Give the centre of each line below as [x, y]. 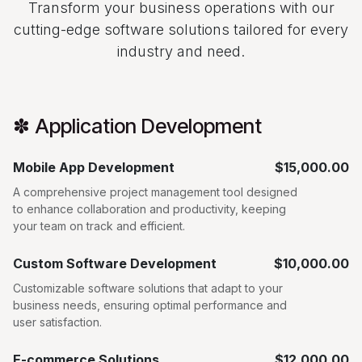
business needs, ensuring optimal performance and [150, 305]
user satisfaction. [57, 322]
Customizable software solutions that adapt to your [148, 288]
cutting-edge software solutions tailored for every [181, 30]
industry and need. [181, 52]
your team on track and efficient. [99, 226]
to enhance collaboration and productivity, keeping [149, 209]
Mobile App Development [94, 168]
